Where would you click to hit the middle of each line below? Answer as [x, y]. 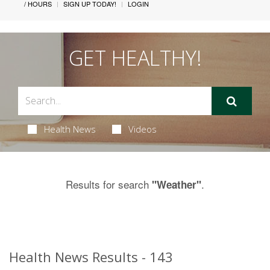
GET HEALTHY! [135, 58]
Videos [142, 129]
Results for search [109, 184]
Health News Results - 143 [91, 256]
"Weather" [177, 184]
